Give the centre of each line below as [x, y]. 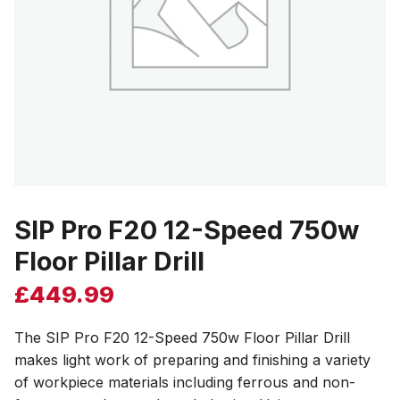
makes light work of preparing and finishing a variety [192, 360]
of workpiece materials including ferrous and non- [185, 382]
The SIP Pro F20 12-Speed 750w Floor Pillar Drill [182, 337]
